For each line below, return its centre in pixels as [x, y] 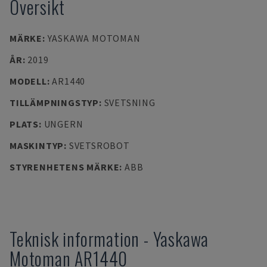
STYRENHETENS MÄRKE [65, 167]
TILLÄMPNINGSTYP [54, 103]
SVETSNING [130, 103]
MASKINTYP [37, 145]
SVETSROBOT [99, 145]
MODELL [28, 81]
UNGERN [63, 124]
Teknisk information [75, 239]
